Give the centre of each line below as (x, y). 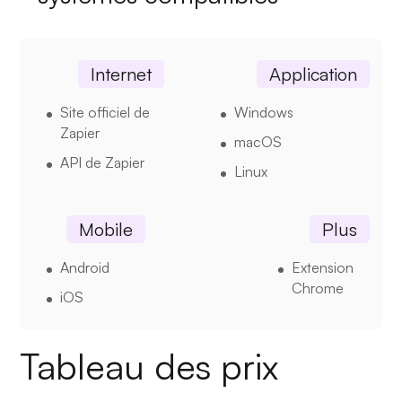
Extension (322, 268)
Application (313, 74)
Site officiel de (105, 113)
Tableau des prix (149, 367)
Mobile (106, 230)
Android (85, 268)
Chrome (317, 288)
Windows (263, 113)
